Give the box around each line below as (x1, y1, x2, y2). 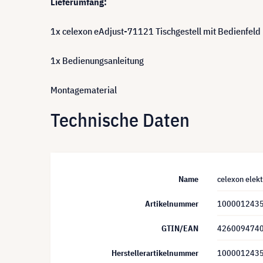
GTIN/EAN (161, 222, 198, 234)
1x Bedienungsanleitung (50, 54, 144, 66)
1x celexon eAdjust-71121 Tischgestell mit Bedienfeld (50, 25, 261, 37)
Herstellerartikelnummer (112, 247, 198, 258)
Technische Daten (50, 107, 190, 133)
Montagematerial (50, 83, 117, 96)
